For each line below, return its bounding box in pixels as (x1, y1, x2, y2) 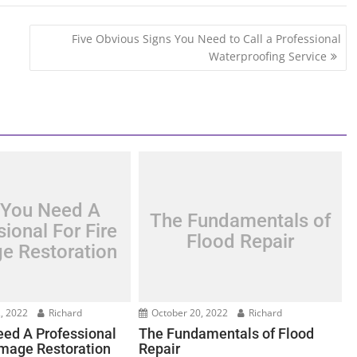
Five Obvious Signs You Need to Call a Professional (71, 30, 341, 46)
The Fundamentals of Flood (139, 325, 315, 343)
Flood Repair (186, 229, 295, 253)
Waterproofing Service (208, 48, 327, 64)
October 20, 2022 (149, 306, 229, 320)
